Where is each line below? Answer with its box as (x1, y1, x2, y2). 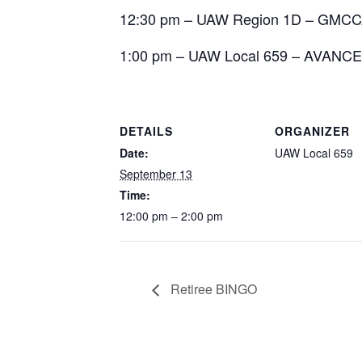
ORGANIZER (275, 122, 350, 139)
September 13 (120, 165, 192, 182)
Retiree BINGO (167, 279, 257, 298)
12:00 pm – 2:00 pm (120, 207, 223, 224)
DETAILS (120, 122, 173, 139)
